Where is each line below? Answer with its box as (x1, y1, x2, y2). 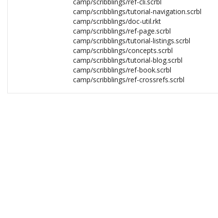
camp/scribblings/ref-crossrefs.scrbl (73, 75, 184, 84)
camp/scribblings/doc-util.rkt (73, 17, 161, 26)
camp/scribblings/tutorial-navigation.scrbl (73, 7, 201, 16)
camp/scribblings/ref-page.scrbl (73, 26, 171, 36)
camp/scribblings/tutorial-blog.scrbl (73, 55, 182, 65)
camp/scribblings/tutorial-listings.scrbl (73, 36, 190, 45)
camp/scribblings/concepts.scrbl (73, 46, 173, 55)
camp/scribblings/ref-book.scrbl (73, 65, 171, 74)
